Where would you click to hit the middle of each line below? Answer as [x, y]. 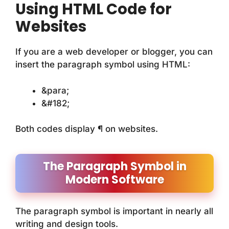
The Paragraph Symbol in [114, 167]
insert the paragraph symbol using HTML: [103, 65]
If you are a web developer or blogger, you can [114, 52]
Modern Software [114, 180]
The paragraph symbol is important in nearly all [114, 211]
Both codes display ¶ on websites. [87, 129]
